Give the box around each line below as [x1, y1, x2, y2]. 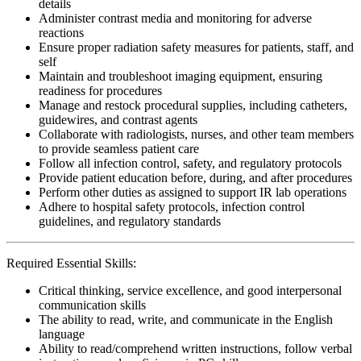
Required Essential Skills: [6, 255, 136, 270]
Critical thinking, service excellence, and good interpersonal [39, 283, 342, 297]
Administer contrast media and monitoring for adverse [39, 10, 312, 25]
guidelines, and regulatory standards [39, 214, 221, 228]
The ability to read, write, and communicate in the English [39, 312, 333, 326]
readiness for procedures [39, 83, 162, 98]
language [39, 326, 85, 341]
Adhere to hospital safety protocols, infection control [39, 199, 305, 214]
